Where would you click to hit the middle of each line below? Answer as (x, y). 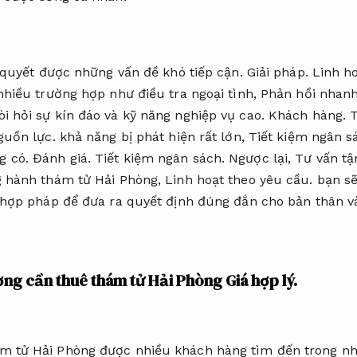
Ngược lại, (260, 159)
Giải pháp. (277, 73)
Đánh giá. (62, 159)
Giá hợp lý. (261, 280)
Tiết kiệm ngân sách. (160, 159)
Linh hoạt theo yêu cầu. (239, 180)
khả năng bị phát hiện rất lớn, (152, 137)
